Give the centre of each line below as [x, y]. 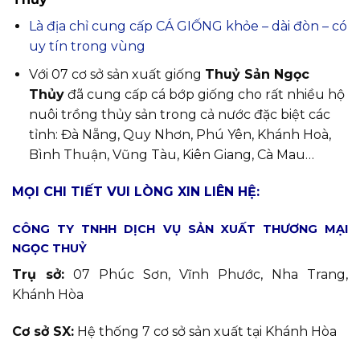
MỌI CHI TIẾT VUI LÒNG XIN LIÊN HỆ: [136, 191]
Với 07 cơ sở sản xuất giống [117, 74]
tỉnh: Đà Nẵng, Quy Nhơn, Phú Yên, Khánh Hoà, [180, 134]
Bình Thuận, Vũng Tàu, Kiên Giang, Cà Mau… [171, 154]
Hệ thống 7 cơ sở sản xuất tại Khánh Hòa [205, 331]
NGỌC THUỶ [49, 249]
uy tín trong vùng [87, 47]
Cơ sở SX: [43, 331]
